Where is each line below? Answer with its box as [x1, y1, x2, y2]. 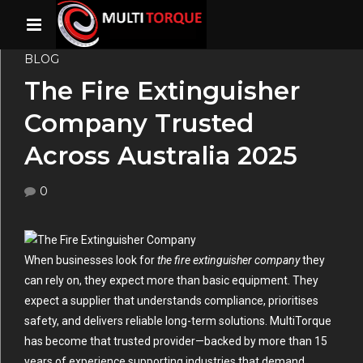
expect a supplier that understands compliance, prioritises [24, 294, 318, 308]
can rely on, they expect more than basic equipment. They [24, 274, 318, 288]
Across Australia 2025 [24, 140, 297, 172]
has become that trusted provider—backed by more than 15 [24, 335, 327, 348]
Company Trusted [24, 108, 254, 139]
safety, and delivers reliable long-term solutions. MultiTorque [24, 314, 331, 328]
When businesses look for [24, 254, 157, 267]
